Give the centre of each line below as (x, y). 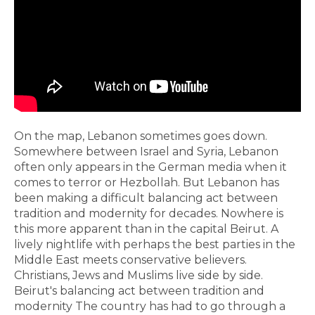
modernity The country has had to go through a (150, 306)
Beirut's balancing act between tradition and (139, 290)
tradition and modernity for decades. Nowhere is (149, 213)
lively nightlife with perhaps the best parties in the (155, 244)
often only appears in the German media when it (150, 167)
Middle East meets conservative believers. (130, 259)
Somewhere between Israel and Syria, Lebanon (146, 151)
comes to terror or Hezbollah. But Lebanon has (147, 182)
